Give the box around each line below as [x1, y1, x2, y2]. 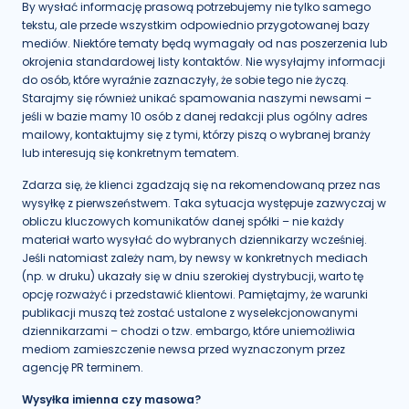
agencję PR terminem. [22, 360, 143, 375]
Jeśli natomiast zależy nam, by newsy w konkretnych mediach [22, 250, 368, 266]
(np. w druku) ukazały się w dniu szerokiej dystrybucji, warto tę [22, 268, 363, 284]
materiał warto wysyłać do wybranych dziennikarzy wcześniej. [22, 232, 367, 247]
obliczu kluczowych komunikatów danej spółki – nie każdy [22, 214, 344, 229]
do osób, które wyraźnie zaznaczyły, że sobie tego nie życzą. [22, 72, 349, 88]
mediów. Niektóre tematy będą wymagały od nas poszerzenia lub [22, 36, 387, 51]
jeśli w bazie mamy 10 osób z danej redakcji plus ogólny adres [22, 109, 368, 124]
